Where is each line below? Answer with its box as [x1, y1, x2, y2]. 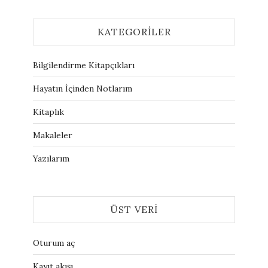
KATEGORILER [97, 26, 171, 38]
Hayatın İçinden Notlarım [33, 83, 132, 94]
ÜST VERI [110, 203, 158, 215]
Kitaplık [33, 106, 64, 117]
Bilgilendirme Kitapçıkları [33, 60, 135, 71]
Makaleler [33, 130, 72, 141]
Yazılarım [33, 153, 69, 164]
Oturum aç [33, 237, 75, 248]
